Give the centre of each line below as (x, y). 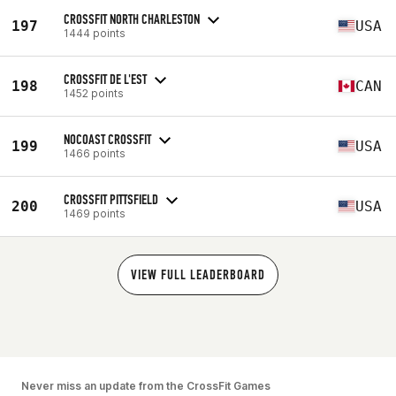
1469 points (95, 213)
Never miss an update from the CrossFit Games (146, 386)
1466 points (95, 153)
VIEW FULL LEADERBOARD (198, 274)
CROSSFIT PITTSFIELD (111, 199)
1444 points (95, 33)
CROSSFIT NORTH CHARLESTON (132, 19)
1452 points (94, 93)
